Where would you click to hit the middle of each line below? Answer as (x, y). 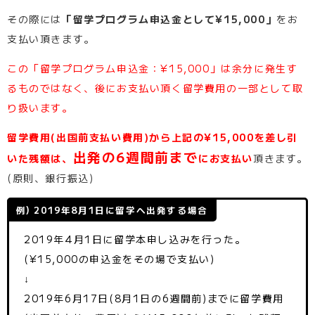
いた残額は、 (40, 158)
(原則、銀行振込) (51, 178)
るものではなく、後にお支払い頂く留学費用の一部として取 (155, 88)
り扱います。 (40, 107)
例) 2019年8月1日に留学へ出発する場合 (112, 210)
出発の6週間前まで (136, 156)
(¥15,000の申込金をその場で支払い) (120, 258)
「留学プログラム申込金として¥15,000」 (169, 19)
